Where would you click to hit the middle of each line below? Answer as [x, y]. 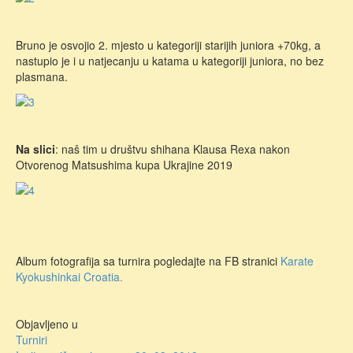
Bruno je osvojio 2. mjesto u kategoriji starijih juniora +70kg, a [168, 45]
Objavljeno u [47, 324]
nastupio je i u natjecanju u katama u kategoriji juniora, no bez [170, 60]
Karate [297, 261]
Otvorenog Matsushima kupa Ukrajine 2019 [124, 164]
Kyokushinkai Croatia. [69, 277]
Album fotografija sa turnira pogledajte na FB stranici [148, 261]
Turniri [32, 340]
